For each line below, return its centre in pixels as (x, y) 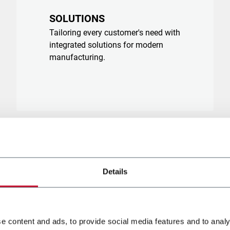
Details (115, 171)
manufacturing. (77, 57)
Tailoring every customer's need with (115, 33)
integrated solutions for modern (106, 45)
